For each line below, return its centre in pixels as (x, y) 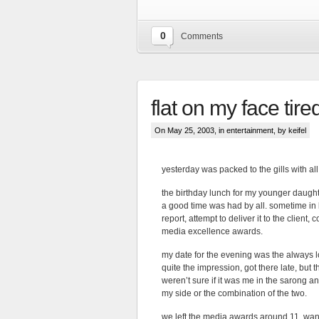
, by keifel (290, 130)
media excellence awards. (212, 231)
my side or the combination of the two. (234, 293)
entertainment (250, 130)
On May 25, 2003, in (190, 130)
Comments (202, 36)
